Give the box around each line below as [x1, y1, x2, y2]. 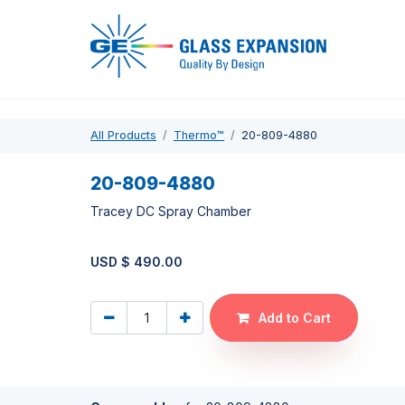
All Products [90, 128, 156, 143]
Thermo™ [174, 128, 224, 143]
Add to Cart [255, 310, 331, 326]
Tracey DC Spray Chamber [90, 202, 251, 219]
